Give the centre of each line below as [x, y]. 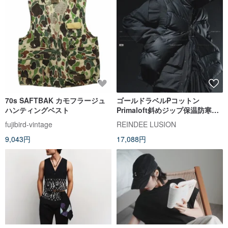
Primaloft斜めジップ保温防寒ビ [168, 110]
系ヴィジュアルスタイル [156, 129]
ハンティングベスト [37, 110]
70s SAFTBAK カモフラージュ [55, 100]
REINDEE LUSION [146, 124]
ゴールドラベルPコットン [158, 100]
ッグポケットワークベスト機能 [166, 119]
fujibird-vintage [29, 124]
